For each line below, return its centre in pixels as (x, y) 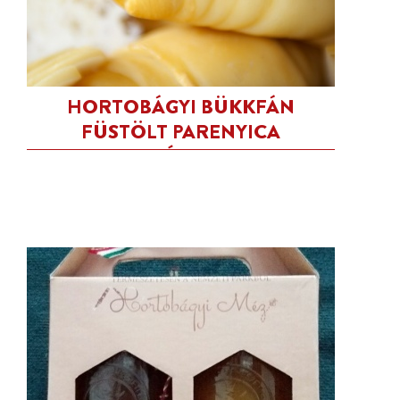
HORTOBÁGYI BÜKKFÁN (181, 107)
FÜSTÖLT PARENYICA (181, 132)
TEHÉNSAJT (181, 157)
